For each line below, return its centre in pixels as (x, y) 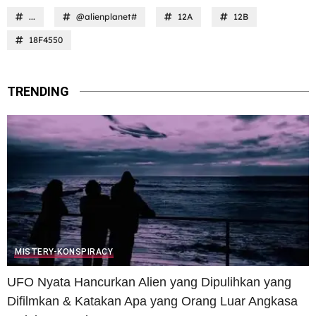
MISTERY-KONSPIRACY (64, 251)
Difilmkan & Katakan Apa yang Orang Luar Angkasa (152, 301)
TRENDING (38, 91)
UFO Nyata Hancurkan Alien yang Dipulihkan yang (149, 282)
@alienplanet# (107, 16)
